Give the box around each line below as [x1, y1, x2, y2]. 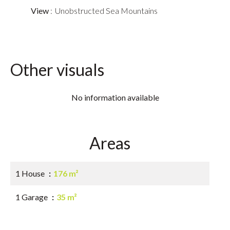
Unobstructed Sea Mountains [55, 6, 158, 15]
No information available [71, 92, 159, 102]
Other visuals [10, 60, 104, 80]
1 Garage [15, 192, 49, 202]
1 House [15, 168, 46, 178]
